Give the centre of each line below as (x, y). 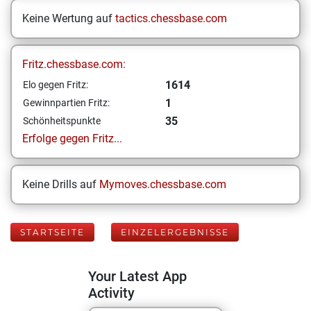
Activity (111, 293)
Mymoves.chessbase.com (163, 184)
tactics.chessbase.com (171, 18)
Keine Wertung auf (69, 18)
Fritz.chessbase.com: (74, 64)
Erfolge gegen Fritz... (72, 138)
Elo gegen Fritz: (56, 85)
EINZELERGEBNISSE (175, 232)
